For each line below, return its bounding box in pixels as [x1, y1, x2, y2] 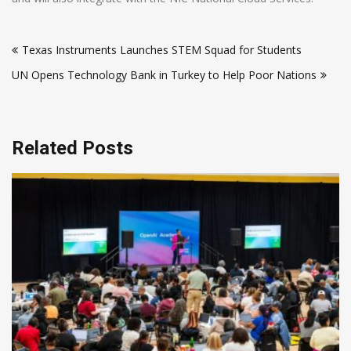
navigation [11, 49, 100, 71]
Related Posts [12, 137, 133, 160]
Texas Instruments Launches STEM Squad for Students [22, 42, 302, 58]
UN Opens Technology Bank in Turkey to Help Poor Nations [12, 67, 317, 83]
